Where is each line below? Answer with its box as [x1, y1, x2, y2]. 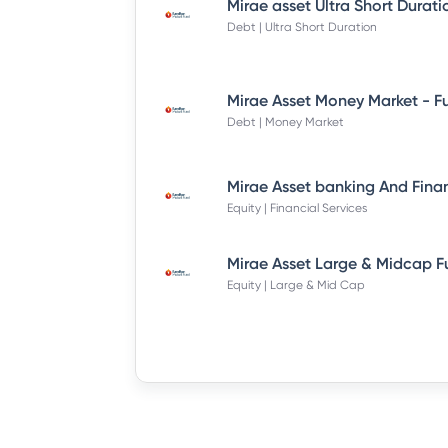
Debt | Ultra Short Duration [226, 20, 377, 34]
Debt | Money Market [226, 115, 344, 129]
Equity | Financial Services [226, 201, 367, 215]
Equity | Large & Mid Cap [226, 278, 365, 292]
